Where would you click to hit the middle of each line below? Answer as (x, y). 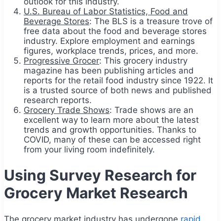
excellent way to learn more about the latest (111, 120)
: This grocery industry (143, 60)
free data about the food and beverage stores (115, 31)
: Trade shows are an (151, 110)
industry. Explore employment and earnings (109, 41)
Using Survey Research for (100, 175)
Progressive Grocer (61, 60)
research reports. (58, 100)
